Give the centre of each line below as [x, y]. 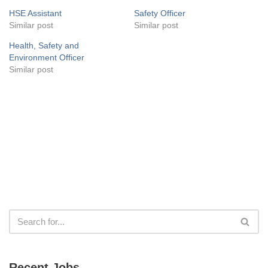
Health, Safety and [44, 45]
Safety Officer [160, 13]
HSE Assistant [35, 13]
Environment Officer [47, 57]
